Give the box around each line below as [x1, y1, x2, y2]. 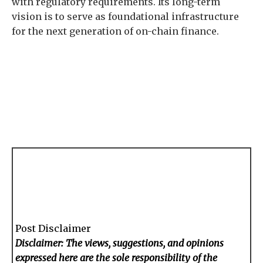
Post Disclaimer [15, 222, 92, 235]
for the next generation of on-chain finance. [12, 25, 219, 37]
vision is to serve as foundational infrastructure [12, 11, 239, 22]
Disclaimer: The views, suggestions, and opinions [15, 237, 224, 249]
